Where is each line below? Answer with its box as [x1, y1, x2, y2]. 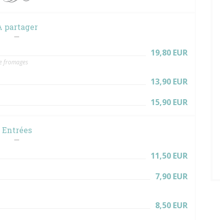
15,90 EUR [151, 97, 188, 108]
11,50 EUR [151, 150, 188, 161]
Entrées [1, 125, 32, 135]
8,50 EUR [155, 200, 188, 211]
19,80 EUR [151, 47, 188, 58]
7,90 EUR [155, 171, 188, 182]
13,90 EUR [151, 76, 188, 87]
